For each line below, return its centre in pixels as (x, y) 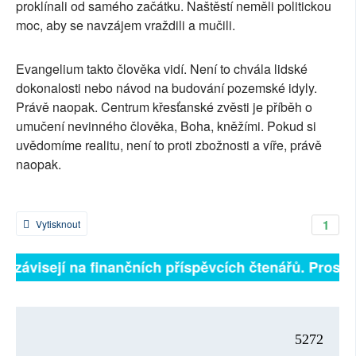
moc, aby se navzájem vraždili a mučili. (126, 25)
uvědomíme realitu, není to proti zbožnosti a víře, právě (169, 145)
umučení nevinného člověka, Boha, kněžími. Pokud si (166, 126)
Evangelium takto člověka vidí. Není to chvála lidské (162, 68)
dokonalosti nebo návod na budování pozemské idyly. (166, 87)
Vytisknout (57, 224)
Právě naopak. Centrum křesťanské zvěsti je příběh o (164, 106)
